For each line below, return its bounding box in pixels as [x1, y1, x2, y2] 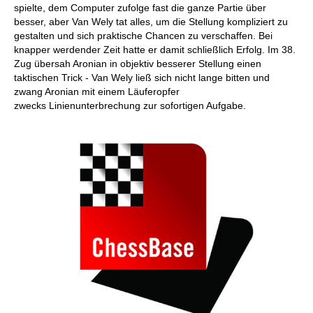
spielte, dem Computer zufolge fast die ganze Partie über [14, 2, 266, 13]
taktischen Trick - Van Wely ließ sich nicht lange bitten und [14, 72, 270, 83]
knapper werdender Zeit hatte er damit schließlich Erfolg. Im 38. [14, 44, 296, 55]
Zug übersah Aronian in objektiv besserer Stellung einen [14, 58, 261, 69]
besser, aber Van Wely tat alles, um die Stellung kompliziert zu [14, 16, 288, 27]
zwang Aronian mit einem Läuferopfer [14, 86, 180, 97]
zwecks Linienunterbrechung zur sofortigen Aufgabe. [14, 100, 246, 111]
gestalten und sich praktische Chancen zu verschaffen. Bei [14, 30, 272, 41]
